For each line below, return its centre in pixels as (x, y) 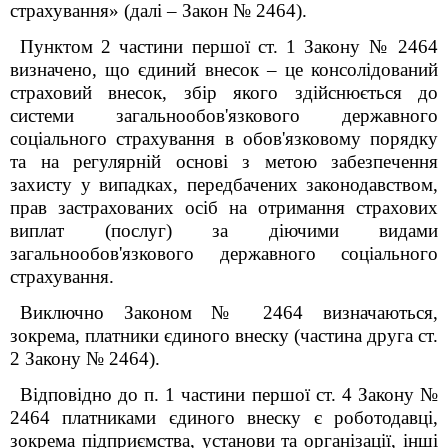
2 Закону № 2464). (85, 358)
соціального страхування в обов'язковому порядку (224, 138)
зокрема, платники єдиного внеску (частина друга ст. (224, 335)
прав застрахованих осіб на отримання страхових (224, 207)
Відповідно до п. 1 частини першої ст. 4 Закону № (229, 394)
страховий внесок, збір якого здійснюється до (224, 92)
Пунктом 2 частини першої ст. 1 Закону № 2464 (229, 46)
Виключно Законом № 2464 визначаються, (229, 312)
